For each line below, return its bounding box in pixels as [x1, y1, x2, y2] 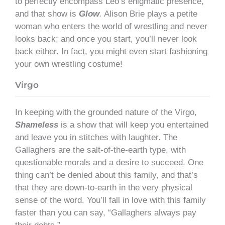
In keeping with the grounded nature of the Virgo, [15, 107, 197, 117]
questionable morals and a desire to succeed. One [15, 157, 203, 167]
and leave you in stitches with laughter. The [15, 132, 177, 142]
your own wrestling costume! [15, 59, 123, 69]
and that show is [15, 9, 79, 19]
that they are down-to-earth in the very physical [15, 182, 192, 192]
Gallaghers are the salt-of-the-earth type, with [15, 145, 186, 155]
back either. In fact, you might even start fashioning [15, 46, 207, 56]
